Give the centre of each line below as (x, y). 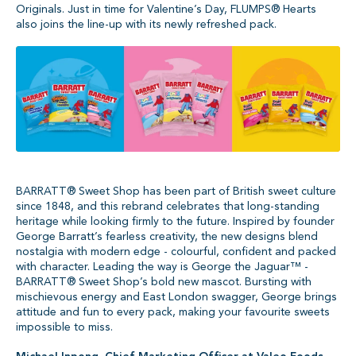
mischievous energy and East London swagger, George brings (176, 297)
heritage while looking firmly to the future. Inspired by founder (175, 222)
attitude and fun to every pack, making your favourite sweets (173, 312)
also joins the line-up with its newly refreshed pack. (146, 24)
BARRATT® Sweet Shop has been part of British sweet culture (176, 192)
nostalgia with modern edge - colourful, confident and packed (176, 252)
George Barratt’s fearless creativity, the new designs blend (167, 237)
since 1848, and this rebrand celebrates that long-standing (168, 207)
